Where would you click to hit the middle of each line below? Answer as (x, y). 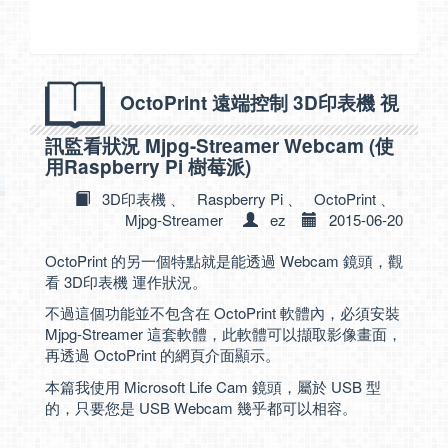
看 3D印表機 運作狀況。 (126, 281)
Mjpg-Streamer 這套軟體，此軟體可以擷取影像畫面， (223, 333)
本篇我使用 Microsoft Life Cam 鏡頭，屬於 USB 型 (213, 386)
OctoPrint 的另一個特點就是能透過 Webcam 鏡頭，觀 (224, 260)
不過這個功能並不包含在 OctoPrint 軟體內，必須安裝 (222, 312)
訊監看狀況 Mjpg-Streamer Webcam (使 (219, 145)
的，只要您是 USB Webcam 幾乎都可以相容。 (201, 407)
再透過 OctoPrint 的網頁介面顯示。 (162, 354)
